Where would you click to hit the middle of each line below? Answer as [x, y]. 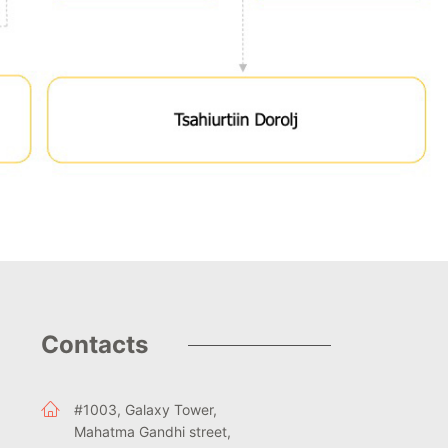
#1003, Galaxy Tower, [145, 410]
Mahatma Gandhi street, [152, 432]
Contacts [94, 345]
